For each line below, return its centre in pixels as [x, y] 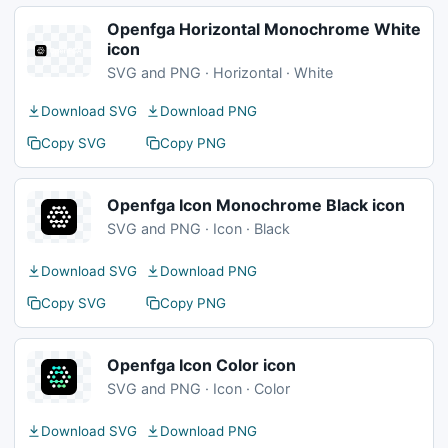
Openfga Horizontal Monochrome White [264, 29]
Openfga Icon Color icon [201, 365]
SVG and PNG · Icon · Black [198, 228]
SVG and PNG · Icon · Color [198, 388]
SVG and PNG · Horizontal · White [220, 72]
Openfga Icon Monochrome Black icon [256, 205]
